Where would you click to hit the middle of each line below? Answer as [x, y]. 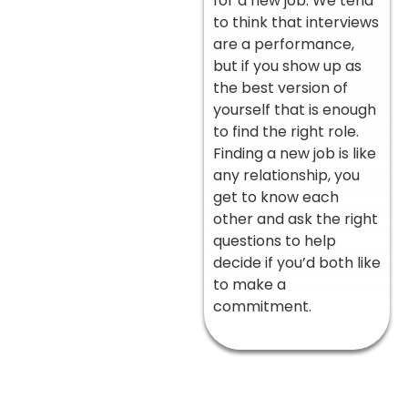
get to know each [276, 198]
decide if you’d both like [297, 263]
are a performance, [284, 45]
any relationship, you [286, 176]
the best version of [280, 88]
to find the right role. [286, 132]
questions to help [275, 241]
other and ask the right [296, 219]
